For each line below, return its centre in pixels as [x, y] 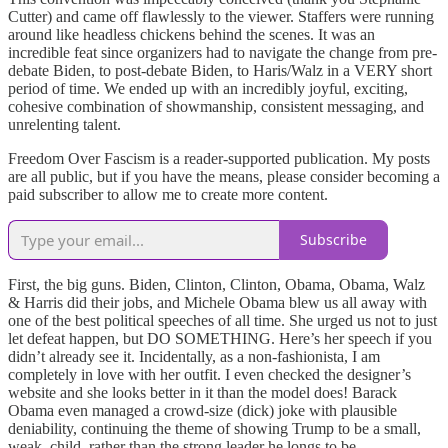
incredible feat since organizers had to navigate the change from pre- [222, 52]
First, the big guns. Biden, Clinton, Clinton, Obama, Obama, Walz [216, 284]
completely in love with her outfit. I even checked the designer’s [209, 374]
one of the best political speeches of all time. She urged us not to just [222, 320]
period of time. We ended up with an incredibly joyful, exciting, [208, 88]
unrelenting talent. [64, 124]
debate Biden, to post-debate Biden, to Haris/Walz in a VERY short [220, 70]
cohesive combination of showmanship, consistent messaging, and [216, 106]
